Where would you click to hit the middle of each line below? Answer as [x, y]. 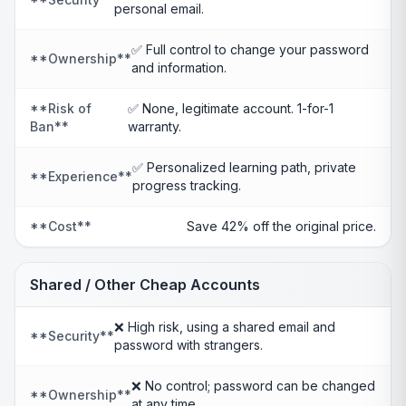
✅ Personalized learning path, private [244, 167]
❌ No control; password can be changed [253, 386]
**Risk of [61, 108]
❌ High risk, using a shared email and [225, 327]
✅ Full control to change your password [250, 49]
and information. [179, 68]
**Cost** [61, 226]
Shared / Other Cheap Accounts [145, 285]
